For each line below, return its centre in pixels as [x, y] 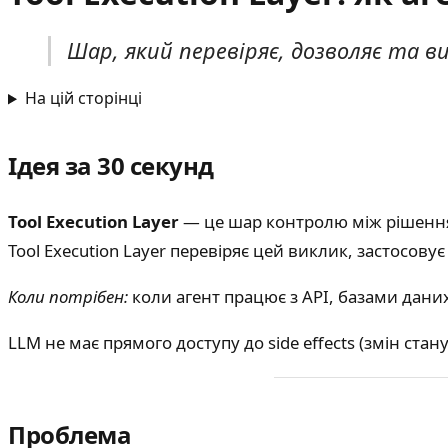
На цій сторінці [83, 98]
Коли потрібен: [68, 297]
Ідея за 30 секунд [111, 166]
